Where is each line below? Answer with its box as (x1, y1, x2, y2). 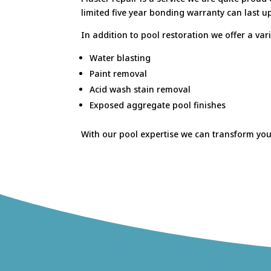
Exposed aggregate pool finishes (90, 99, 226, 111)
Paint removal (90, 67, 148, 79)
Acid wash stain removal (90, 83, 191, 95)
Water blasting (90, 51, 151, 64)
